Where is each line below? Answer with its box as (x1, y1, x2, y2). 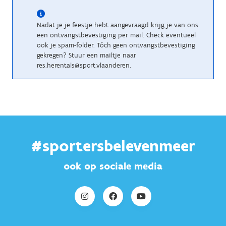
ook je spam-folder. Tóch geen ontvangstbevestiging (37, 41, 195, 49)
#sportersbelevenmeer (31, 136, 195, 155)
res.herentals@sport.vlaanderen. (37, 61, 131, 70)
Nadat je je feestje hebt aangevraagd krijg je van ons (37, 21, 198, 29)
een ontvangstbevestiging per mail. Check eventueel (37, 31, 196, 39)
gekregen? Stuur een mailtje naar (37, 51, 136, 60)
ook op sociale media (64, 160, 162, 172)
